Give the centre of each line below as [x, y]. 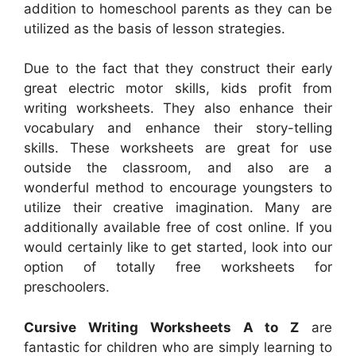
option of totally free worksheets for [178, 267]
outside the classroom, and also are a [178, 168]
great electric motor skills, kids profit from [178, 89]
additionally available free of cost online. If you [178, 228]
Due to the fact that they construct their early [178, 69]
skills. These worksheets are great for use [178, 148]
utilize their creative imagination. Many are [178, 208]
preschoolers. [67, 287]
